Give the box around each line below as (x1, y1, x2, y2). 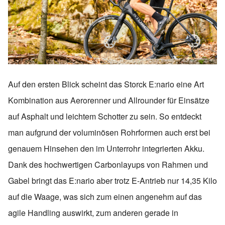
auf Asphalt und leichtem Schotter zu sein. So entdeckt (8, 110, 201, 123)
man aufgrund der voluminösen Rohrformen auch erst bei (8, 127, 210, 139)
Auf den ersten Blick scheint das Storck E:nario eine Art (8, 78, 204, 90)
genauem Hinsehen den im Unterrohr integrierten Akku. (8, 143, 204, 155)
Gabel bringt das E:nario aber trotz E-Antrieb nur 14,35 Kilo (8, 175, 217, 187)
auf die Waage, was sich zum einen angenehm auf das (8, 191, 202, 203)
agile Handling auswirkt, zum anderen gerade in (8, 207, 178, 219)
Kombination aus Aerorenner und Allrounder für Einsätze (8, 94, 209, 106)
